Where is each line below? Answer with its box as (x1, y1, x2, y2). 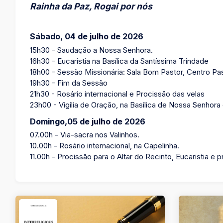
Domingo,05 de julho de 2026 (30, 116, 146, 126)
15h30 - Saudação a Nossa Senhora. (30, 45, 153, 55)
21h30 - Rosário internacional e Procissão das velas (30, 89, 205, 99)
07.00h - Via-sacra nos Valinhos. (30, 130, 142, 139)
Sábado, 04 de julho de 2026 (30, 31, 144, 41)
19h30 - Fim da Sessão (30, 78, 108, 88)
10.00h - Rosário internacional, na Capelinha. (30, 141, 180, 150)
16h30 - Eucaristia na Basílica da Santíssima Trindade (30, 56, 209, 66)
